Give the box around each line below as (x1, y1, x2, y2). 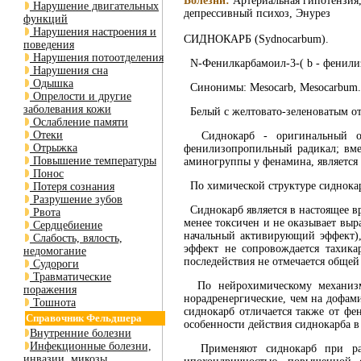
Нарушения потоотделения (30, 52, 164, 64)
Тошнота (30, 297, 76, 309)
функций (23, 13, 68, 25)
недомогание (23, 245, 86, 257)
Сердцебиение (30, 219, 102, 231)
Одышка (30, 77, 73, 89)
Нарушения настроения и (30, 26, 156, 38)
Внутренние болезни (30, 327, 131, 339)
